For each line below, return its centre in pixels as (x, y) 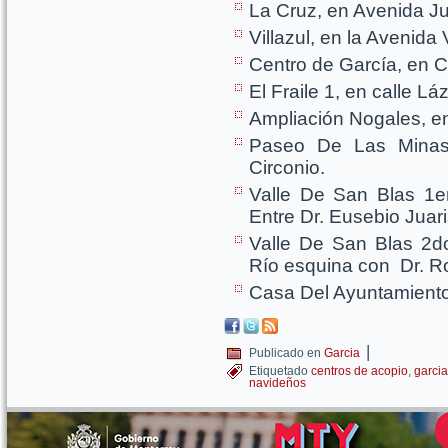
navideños (277, 383)
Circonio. (287, 167)
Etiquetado (278, 371)
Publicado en (285, 353)
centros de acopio (359, 371)
